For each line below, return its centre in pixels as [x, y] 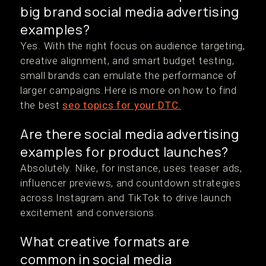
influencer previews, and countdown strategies [131, 183]
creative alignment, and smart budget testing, [127, 61]
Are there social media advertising [130, 134]
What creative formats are [105, 242]
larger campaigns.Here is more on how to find [129, 90]
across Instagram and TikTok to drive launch [126, 198]
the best [42, 105]
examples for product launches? [125, 152]
